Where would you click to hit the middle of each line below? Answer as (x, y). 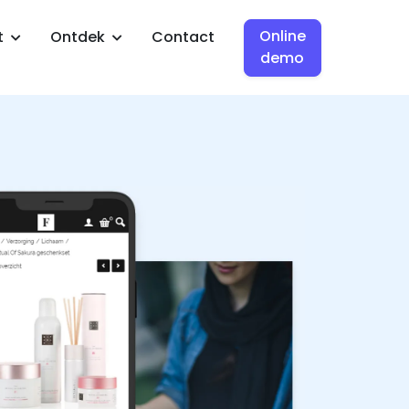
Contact (183, 37)
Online (282, 37)
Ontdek (79, 37)
